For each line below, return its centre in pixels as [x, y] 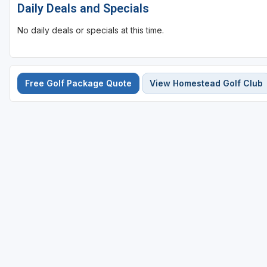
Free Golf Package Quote [78, 83]
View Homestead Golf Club [206, 83]
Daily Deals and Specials [83, 9]
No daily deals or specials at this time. [91, 30]
